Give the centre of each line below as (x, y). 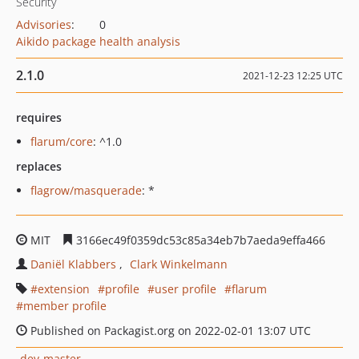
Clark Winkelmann (179, 264)
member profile (65, 306)
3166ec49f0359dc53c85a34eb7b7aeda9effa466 (199, 240)
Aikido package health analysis (98, 41)
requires (39, 117)
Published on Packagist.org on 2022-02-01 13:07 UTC (169, 331)
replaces (39, 166)
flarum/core (62, 141)
